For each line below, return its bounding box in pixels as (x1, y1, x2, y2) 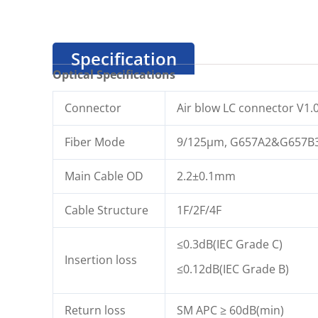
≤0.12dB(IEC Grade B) (177, 261, 289, 278)
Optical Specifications (53, 67, 175, 83)
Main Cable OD (65, 168, 143, 185)
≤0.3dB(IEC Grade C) (177, 236, 283, 253)
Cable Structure (65, 202, 148, 219)
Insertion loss (65, 252, 137, 268)
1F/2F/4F (177, 202, 221, 219)
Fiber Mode (65, 134, 125, 150)
